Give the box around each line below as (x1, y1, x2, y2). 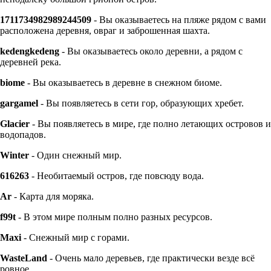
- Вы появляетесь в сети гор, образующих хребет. (38, 97, 244, 108)
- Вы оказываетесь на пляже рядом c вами (91, 14, 266, 25)
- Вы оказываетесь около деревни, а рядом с (59, 45, 243, 56)
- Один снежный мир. (29, 149, 122, 160)
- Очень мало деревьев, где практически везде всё (47, 252, 255, 263)
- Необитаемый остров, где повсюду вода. (29, 170, 204, 181)
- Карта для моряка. (11, 191, 94, 201)
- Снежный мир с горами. (21, 232, 129, 243)
